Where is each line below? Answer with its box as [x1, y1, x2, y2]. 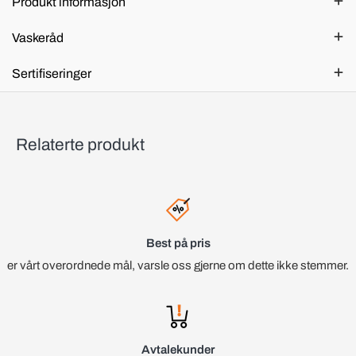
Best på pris [145, 236, 211, 250]
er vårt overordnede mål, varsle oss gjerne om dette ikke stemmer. [7, 258, 349, 272]
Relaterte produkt [16, 135, 145, 153]
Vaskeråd [12, 30, 64, 44]
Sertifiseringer [12, 66, 91, 80]
